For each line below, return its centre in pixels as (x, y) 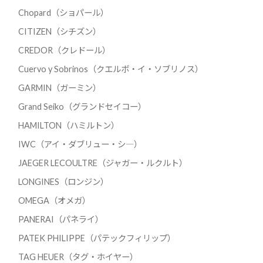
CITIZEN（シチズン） (59, 32)
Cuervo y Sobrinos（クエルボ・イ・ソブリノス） (110, 69)
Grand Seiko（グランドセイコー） (82, 107)
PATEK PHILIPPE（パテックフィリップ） (97, 238)
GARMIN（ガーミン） (59, 88)
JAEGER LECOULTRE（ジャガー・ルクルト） (102, 163)
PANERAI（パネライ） (60, 220)
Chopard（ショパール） (63, 13)
